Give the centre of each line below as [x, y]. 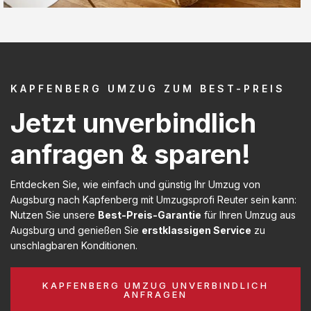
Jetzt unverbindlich [133, 123]
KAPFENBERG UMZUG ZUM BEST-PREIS [148, 88]
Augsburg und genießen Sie [76, 230]
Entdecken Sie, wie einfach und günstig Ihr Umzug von [135, 184]
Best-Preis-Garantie [150, 215]
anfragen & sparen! [131, 154]
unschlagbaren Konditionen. [74, 245]
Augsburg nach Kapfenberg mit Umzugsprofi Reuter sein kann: [153, 199]
